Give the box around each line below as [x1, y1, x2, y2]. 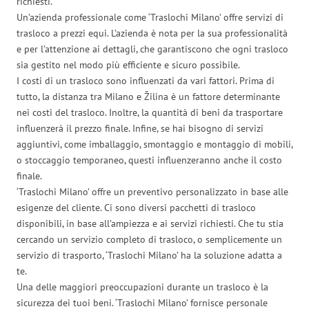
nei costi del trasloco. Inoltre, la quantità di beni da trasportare [17, 106, 283, 119]
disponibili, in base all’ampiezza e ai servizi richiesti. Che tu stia [17, 217, 283, 230]
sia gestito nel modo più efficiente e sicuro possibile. [17, 58, 240, 71]
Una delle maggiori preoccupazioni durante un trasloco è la [17, 280, 268, 293]
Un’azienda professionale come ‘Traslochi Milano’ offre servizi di [17, 10, 283, 23]
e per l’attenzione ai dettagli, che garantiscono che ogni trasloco [17, 42, 288, 55]
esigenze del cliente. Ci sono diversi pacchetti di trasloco [17, 201, 256, 214]
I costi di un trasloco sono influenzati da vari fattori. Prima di [17, 74, 275, 87]
